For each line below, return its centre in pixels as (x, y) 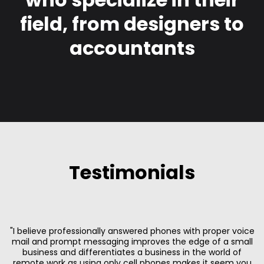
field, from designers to (132, 24)
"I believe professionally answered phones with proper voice (132, 231)
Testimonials (132, 173)
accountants (132, 48)
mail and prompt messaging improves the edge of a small (132, 242)
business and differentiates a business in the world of (132, 253)
